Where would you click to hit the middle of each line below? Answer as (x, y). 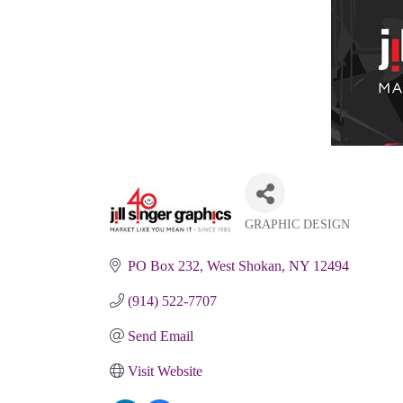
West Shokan (244, 265)
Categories (291, 240)
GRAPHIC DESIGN (297, 224)
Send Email (161, 336)
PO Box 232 (164, 265)
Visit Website (165, 371)
